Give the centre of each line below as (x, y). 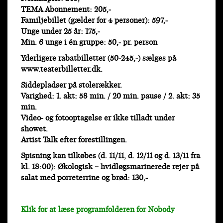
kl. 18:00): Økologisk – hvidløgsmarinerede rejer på (110, 167)
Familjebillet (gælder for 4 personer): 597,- (94, 21)
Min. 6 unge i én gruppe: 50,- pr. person (89, 43)
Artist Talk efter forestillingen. (74, 140)
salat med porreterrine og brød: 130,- (84, 178)
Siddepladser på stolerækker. (71, 86)
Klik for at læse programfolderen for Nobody (98, 210)
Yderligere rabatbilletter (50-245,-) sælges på (99, 59)
